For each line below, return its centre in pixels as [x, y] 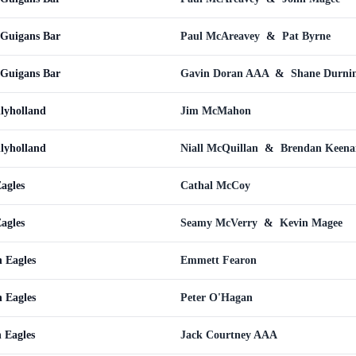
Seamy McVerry [221, 223]
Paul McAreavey [222, 36]
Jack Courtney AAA [229, 335]
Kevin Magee [311, 223]
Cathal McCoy [215, 186]
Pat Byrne [306, 36]
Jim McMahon [216, 111]
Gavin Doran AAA [226, 74]
